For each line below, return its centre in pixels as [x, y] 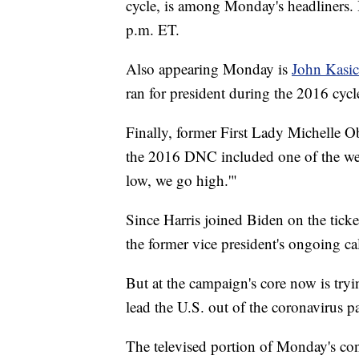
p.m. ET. [153, 29]
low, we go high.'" [182, 179]
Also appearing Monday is [209, 68]
